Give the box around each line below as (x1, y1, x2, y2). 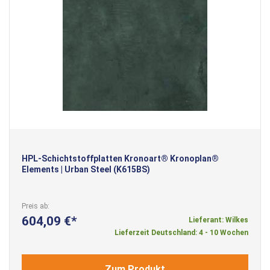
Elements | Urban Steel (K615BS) (22, 164, 150, 174)
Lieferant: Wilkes (189, 215, 248, 224)
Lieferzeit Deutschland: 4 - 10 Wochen (115, 228, 248, 237)
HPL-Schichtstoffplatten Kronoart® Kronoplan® (22, 153, 219, 163)
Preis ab (22, 201, 48, 210)
